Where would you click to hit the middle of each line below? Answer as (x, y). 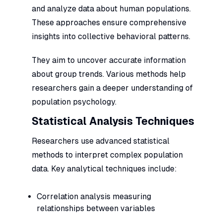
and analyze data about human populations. (111, 8)
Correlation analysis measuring (94, 196)
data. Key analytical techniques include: (104, 168)
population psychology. (74, 102)
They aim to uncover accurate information (109, 60)
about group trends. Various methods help (109, 74)
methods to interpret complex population (107, 155)
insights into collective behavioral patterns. (111, 36)
